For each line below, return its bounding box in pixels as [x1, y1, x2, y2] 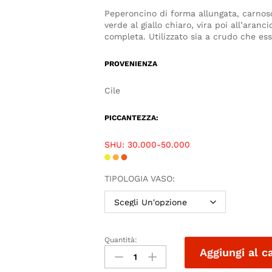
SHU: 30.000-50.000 [104, 140, 191, 150]
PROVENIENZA [104, 59, 158, 69]
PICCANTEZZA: [104, 114, 159, 123]
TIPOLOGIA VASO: [104, 174, 175, 184]
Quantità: [104, 236, 138, 245]
